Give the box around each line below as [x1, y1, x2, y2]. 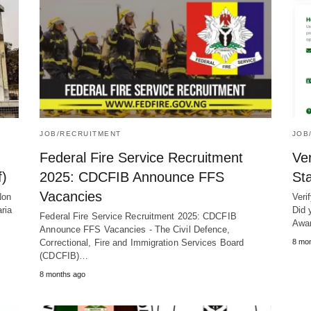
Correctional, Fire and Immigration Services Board [40, 237, 244, 249]
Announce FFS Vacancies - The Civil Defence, [40, 224, 230, 235]
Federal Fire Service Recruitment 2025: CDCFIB [40, 211, 237, 222]
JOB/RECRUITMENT [40, 130, 121, 138]
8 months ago [40, 270, 86, 279]
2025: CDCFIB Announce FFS [40, 169, 225, 185]
